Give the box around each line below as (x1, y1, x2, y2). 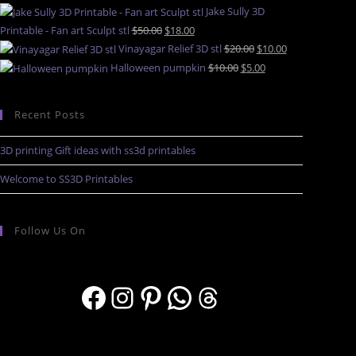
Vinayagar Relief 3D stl (118, 41, 222, 56)
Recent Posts (14, 107, 85, 122)
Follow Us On (14, 223, 86, 238)
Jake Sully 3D (205, 4, 265, 19)
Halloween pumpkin (110, 60, 206, 75)
